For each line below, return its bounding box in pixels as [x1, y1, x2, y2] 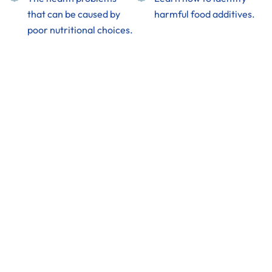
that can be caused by [27, 8, 120, 20]
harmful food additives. [154, 8, 255, 20]
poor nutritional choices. [27, 24, 133, 36]
